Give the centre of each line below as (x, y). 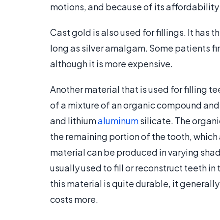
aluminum (118, 121)
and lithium (74, 121)
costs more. (74, 199)
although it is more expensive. (111, 64)
